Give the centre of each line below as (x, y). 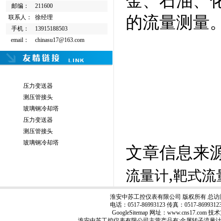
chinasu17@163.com (59, 40)
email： (20, 40)
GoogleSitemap (130, 213)
